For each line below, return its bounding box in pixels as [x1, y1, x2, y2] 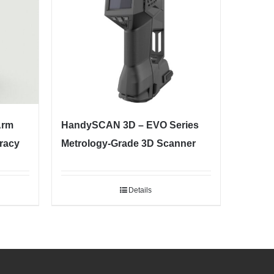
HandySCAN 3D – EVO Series [61, 119, 199, 130]
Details [128, 185, 152, 194]
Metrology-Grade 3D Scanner [61, 138, 196, 149]
